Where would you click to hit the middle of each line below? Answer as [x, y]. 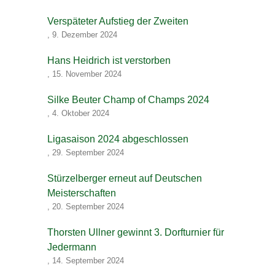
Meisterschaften [82, 193]
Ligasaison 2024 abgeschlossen [118, 139]
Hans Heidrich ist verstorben [109, 60]
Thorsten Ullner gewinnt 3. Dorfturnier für [136, 232]
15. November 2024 [87, 74]
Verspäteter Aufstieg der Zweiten [118, 21]
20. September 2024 [88, 207]
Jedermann [72, 247]
